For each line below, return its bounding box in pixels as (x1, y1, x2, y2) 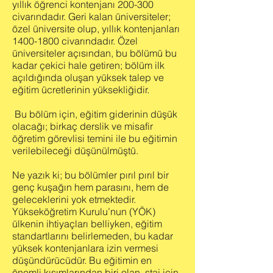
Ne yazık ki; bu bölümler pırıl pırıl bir (12, 169, 169, 181)
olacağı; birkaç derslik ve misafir (12, 120, 153, 132)
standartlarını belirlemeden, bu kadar (12, 230, 173, 242)
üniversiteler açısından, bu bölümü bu (12, 47, 177, 59)
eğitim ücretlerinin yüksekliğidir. (12, 83, 149, 96)
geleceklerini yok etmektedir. (12, 193, 136, 205)
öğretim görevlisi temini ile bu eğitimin (12, 132, 177, 144)
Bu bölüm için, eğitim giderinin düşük (12, 108, 177, 120)
